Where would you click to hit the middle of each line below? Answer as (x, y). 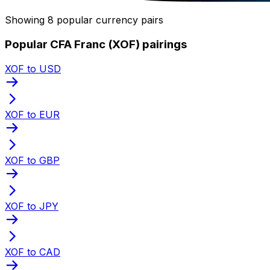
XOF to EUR (32, 114)
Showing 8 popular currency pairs (84, 20)
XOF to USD (33, 68)
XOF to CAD (33, 252)
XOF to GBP (32, 160)
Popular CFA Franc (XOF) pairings (96, 44)
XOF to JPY (32, 206)
